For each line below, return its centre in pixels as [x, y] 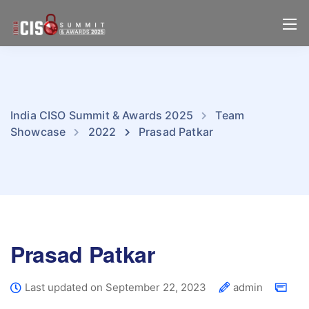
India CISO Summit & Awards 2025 [102, 115]
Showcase [38, 132]
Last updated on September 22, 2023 [116, 287]
